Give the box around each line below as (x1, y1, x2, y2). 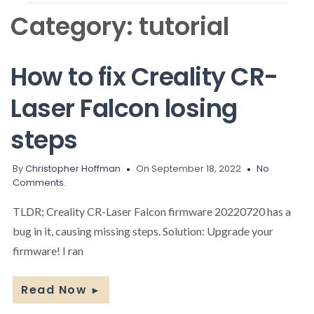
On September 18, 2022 (136, 161, 241, 175)
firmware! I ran (13, 243, 83, 257)
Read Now (21, 281, 87, 298)
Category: (11, 9, 139, 44)
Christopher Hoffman (25, 161, 121, 175)
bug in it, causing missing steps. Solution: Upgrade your (13, 224, 273, 238)
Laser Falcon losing (11, 90, 238, 125)
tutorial (139, 9, 229, 44)
